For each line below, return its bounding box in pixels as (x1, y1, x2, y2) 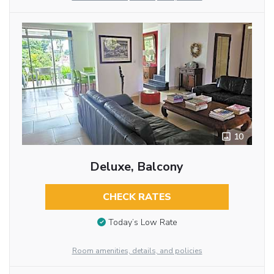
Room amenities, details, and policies (72, 246, 202, 256)
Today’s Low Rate (108, 217, 177, 229)
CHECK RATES (102, 190, 171, 204)
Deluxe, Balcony (90, 158, 184, 176)
